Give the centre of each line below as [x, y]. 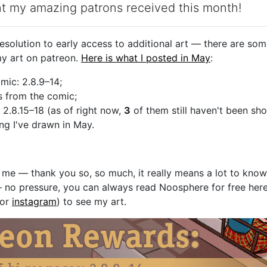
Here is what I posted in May [146, 58]
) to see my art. [91, 201]
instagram [34, 201]
